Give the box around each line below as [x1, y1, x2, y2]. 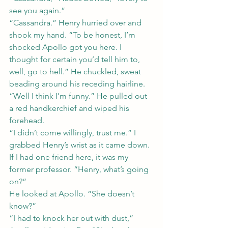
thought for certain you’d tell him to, [9, 54, 142, 64]
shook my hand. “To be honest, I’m [9, 30, 137, 40]
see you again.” [9, 6, 65, 15]
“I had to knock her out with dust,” [9, 213, 135, 223]
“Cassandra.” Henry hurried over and [9, 18, 144, 27]
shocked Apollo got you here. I [9, 42, 124, 52]
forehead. [9, 116, 44, 125]
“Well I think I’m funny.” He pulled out [9, 91, 149, 101]
